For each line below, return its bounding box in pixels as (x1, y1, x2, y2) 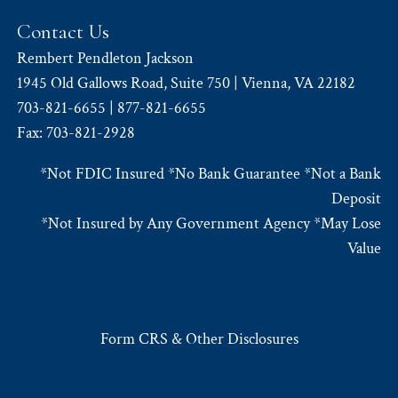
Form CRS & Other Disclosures (99, 328, 298, 349)
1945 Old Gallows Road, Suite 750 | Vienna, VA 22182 (17, 72, 356, 93)
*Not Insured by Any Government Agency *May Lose (40, 212, 381, 234)
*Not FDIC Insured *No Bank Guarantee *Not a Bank (39, 163, 381, 184)
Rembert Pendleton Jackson (17, 47, 198, 68)
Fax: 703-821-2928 (17, 122, 136, 143)
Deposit (330, 187, 381, 209)
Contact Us (17, 18, 110, 44)
